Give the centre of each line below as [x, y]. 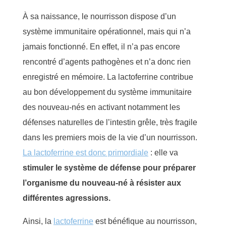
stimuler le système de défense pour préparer [109, 167]
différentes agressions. [67, 198]
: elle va [163, 152]
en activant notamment [128, 107]
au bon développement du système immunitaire [107, 92]
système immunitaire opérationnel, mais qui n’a [107, 31]
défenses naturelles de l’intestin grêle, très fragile [110, 122]
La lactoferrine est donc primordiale [86, 152]
